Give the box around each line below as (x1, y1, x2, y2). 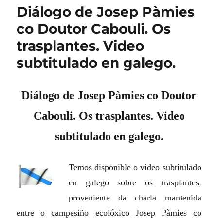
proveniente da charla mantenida (68, 193, 201, 203)
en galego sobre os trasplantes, (68, 178, 201, 188)
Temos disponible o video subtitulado (68, 163, 201, 173)
